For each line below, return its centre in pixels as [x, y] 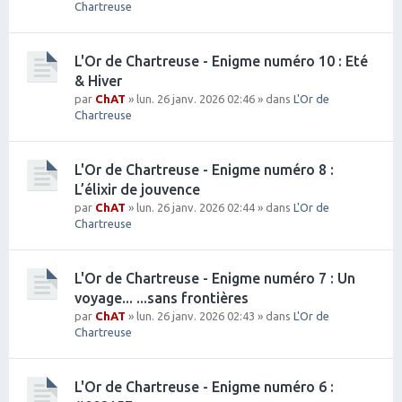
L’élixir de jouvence [137, 189]
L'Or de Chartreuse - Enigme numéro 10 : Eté [221, 61]
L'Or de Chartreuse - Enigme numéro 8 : [204, 169]
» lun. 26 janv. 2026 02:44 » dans [210, 207]
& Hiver [98, 80]
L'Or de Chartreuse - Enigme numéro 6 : [204, 386]
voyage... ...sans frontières [162, 297]
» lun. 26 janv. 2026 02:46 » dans [210, 98]
